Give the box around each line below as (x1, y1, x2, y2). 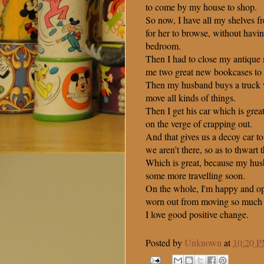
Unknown (184, 236, 222, 249)
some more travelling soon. (146, 169, 245, 182)
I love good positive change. (146, 208, 249, 221)
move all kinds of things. (146, 91, 236, 104)
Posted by (146, 236, 184, 249)
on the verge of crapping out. (146, 117, 252, 130)
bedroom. (146, 39, 181, 52)
